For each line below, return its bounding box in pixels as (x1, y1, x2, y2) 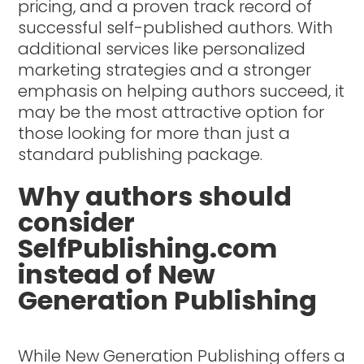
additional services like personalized (18, 37, 306, 60)
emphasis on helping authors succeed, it (18, 79, 345, 102)
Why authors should (18, 177, 292, 214)
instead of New (18, 255, 216, 292)
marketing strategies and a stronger (18, 58, 312, 81)
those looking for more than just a (18, 121, 291, 145)
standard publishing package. (18, 142, 263, 166)
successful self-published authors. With (18, 15, 334, 39)
